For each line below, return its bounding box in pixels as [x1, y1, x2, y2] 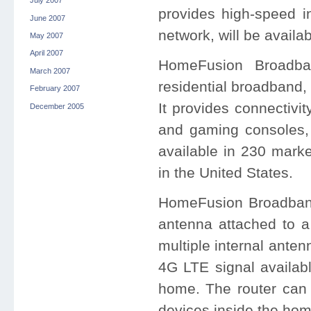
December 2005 [29, 101, 84, 110]
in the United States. [158, 165, 293, 181]
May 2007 [29, 31, 63, 40]
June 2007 [29, 13, 65, 22]
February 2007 [29, 84, 80, 93]
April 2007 [29, 49, 63, 58]
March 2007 [29, 66, 70, 75]
